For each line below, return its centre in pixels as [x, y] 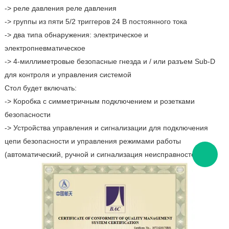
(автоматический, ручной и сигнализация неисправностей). [104, 154]
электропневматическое [45, 48]
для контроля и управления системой [68, 74]
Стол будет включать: [40, 88]
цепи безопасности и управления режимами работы [93, 141]
